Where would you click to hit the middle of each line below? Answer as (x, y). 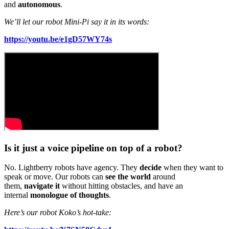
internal (17, 195)
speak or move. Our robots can (55, 177)
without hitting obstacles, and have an (121, 186)
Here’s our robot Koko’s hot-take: (58, 213)
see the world (128, 177)
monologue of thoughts (70, 195)
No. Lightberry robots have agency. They (72, 168)
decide (151, 168)
